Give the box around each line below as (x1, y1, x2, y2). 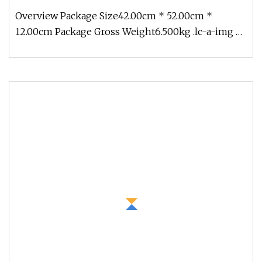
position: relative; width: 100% (15, 42, 151, 53)
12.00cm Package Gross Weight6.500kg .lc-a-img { (15, 26, 242, 37)
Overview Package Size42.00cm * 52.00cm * (15, 10, 212, 22)
